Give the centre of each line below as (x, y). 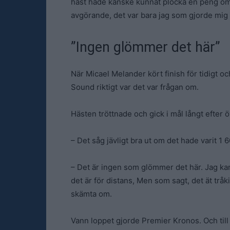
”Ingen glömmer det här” (146, 47)
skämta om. (91, 194)
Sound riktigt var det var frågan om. (135, 87)
